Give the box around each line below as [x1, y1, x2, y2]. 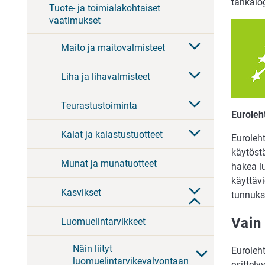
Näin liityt [73, 243, 112, 254]
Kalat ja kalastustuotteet [61, 128, 163, 140]
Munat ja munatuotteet [61, 157, 157, 169]
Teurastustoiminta [61, 99, 137, 111]
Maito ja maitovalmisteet [61, 41, 165, 53]
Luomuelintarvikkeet [61, 215, 146, 227]
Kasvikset [61, 186, 101, 198]
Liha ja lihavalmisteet [61, 70, 150, 82]
